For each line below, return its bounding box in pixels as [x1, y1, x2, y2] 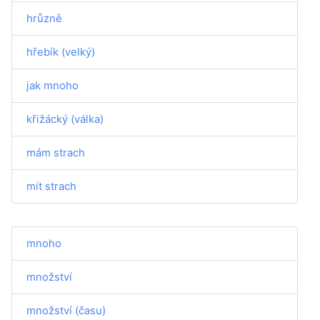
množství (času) [26, 304, 106, 317]
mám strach [26, 146, 85, 159]
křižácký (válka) [26, 112, 104, 126]
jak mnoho [26, 79, 79, 92]
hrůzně [26, 11, 62, 25]
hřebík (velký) [26, 45, 95, 59]
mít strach [26, 179, 76, 193]
